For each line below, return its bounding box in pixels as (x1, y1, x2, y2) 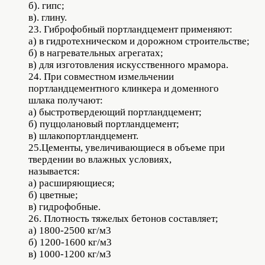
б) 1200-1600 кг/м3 (28, 237, 112, 248)
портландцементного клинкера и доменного (28, 83, 219, 95)
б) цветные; (28, 189, 78, 201)
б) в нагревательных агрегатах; (28, 47, 163, 59)
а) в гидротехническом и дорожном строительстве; (28, 35, 250, 47)
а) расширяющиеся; (28, 177, 115, 189)
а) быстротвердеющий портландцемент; (28, 106, 202, 118)
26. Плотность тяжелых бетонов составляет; (28, 213, 218, 225)
